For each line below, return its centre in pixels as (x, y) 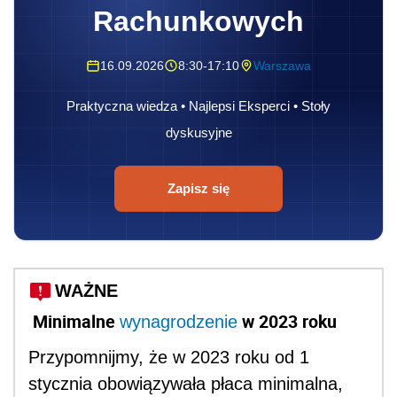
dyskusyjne (198, 132)
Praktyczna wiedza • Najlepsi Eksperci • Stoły (198, 105)
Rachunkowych (198, 21)
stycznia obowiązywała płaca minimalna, (186, 383)
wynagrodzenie (179, 321)
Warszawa (282, 65)
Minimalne (74, 321)
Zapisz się (198, 188)
